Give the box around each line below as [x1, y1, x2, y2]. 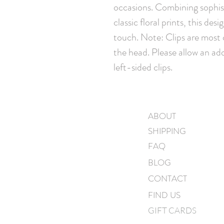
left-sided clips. [113, 59, 172, 74]
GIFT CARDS [148, 204, 196, 215]
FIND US [148, 188, 180, 201]
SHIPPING [148, 124, 186, 137]
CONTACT [148, 172, 187, 184]
